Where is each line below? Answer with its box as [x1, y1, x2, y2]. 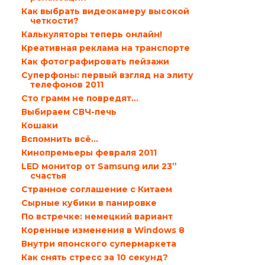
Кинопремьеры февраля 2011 [21, 147, 157, 158]
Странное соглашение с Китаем [21, 184, 172, 195]
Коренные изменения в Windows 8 [21, 225, 185, 235]
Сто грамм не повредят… [21, 93, 138, 104]
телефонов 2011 [30, 79, 104, 90]
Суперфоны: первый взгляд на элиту [21, 70, 193, 80]
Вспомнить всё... [21, 134, 98, 144]
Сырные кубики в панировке [21, 198, 157, 208]
